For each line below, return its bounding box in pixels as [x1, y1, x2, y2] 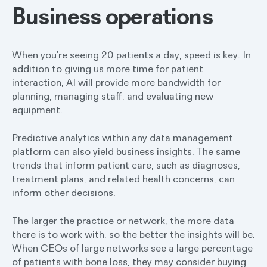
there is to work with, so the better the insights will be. [12, 227, 255, 241]
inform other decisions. [12, 185, 116, 199]
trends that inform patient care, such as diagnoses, [12, 158, 240, 172]
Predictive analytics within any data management [12, 131, 233, 144]
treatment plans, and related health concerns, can [12, 172, 235, 185]
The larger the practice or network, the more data [12, 213, 234, 227]
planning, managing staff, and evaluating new [12, 89, 213, 103]
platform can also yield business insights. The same [12, 144, 240, 158]
